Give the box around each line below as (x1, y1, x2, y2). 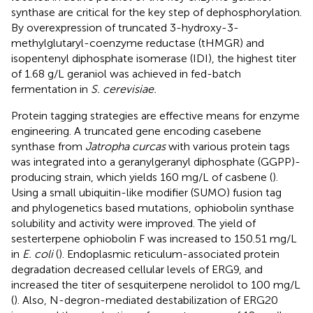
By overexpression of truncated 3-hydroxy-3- (11, 21, 239, 35)
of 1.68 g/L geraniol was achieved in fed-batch (11, 67, 241, 81)
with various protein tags (166, 140, 290, 154)
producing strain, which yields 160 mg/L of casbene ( (11, 170, 272, 184)
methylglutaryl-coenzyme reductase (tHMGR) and (11, 36, 264, 50)
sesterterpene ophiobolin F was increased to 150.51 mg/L (11, 232, 297, 246)
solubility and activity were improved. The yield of (11, 217, 256, 231)
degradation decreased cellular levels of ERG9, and (11, 263, 263, 277)
